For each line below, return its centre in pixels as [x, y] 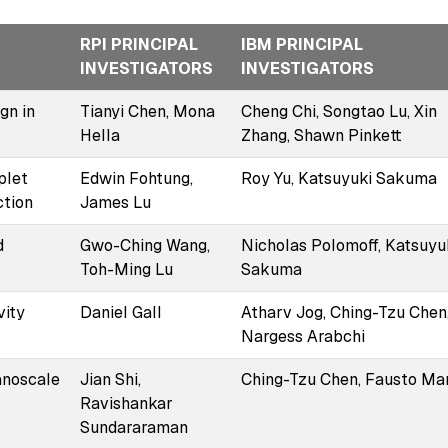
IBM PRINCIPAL [301, 44]
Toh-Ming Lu [126, 269]
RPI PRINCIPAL [138, 44]
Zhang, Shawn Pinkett [321, 135]
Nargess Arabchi [302, 336]
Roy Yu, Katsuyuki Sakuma [338, 178]
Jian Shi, [110, 379]
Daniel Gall [120, 312]
